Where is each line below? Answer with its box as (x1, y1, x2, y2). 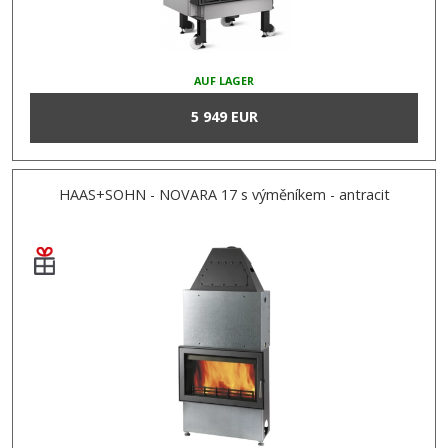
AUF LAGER (194, 73, 254, 89)
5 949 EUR (190, 107, 258, 127)
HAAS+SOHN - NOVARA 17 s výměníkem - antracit (58, 184, 390, 204)
